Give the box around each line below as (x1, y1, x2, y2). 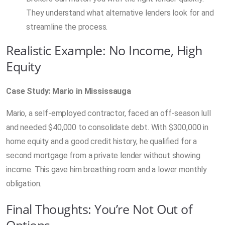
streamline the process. (26, 22, 108, 32)
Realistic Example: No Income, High (6, 41, 202, 59)
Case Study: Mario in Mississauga (6, 86, 131, 96)
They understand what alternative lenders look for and (26, 8, 214, 18)
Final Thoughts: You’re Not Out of (6, 200, 192, 217)
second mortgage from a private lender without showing (6, 150, 200, 160)
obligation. (6, 178, 42, 188)
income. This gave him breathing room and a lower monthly (6, 164, 207, 174)
